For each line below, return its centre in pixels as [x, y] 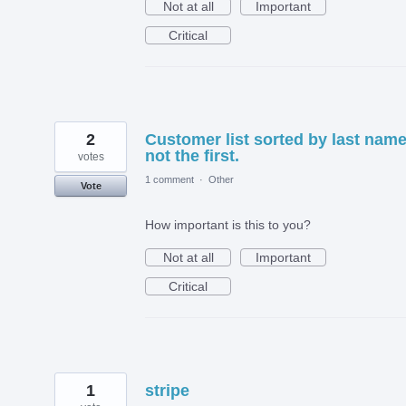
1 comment [169, 180]
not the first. [192, 156]
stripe [167, 391]
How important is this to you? [228, 225]
